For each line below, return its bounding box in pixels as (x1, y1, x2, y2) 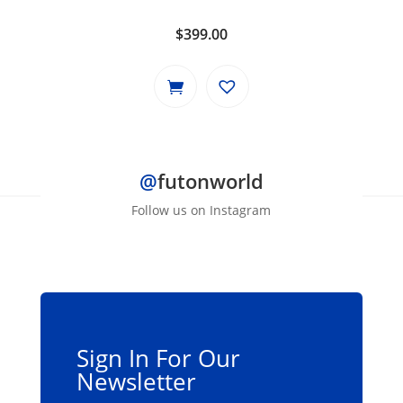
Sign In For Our (76, 342, 240, 375)
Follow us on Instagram (131, 201, 272, 219)
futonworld (157, 167, 264, 195)
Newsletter (76, 365, 196, 399)
